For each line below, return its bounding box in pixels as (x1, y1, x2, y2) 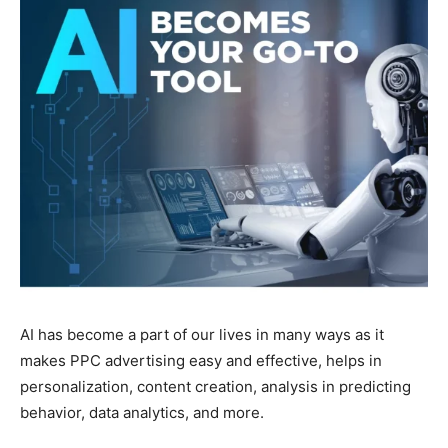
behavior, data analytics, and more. (20, 403, 264, 423)
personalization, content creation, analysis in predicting (20, 377, 411, 397)
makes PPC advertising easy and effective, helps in (20, 351, 382, 371)
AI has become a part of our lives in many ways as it (20, 325, 384, 345)
